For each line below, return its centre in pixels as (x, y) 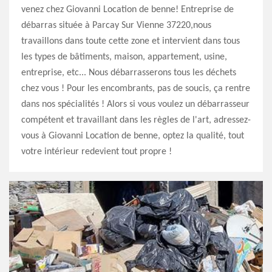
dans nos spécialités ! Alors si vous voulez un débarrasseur (135, 104)
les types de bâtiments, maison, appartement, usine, (124, 57)
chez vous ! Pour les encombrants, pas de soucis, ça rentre (136, 89)
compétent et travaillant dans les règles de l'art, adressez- (136, 120)
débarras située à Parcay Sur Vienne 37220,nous (116, 25)
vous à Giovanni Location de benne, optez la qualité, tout (133, 136)
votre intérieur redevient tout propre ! (97, 152)
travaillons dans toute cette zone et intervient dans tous (131, 41)
